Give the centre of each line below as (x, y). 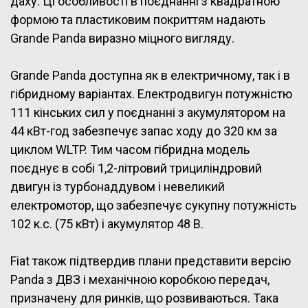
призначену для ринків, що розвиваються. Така (144, 298)
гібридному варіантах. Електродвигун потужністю (151, 93)
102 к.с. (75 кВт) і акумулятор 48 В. (107, 223)
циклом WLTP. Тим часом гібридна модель (130, 149)
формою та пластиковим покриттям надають (138, 19)
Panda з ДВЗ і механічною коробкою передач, (140, 279)
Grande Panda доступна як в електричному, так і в (150, 75)
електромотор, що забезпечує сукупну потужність (153, 205)
